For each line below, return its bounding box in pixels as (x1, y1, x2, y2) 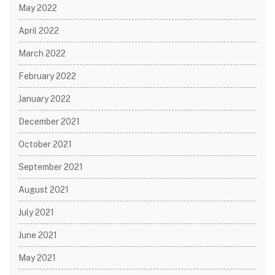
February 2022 (18, 71, 76, 81)
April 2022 (18, 26, 59, 36)
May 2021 (18, 253, 56, 263)
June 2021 (18, 230, 57, 240)
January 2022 (18, 94, 71, 104)
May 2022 (18, 3, 57, 13)
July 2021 (18, 207, 54, 217)
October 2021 (18, 139, 72, 149)
